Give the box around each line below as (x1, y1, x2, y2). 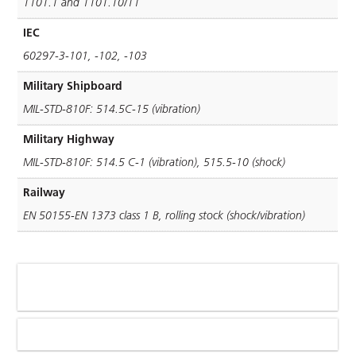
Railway (23, 185, 66, 200)
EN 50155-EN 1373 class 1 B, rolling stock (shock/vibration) (23, 208, 306, 223)
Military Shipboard (23, 79, 123, 94)
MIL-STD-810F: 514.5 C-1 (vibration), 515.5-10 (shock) (23, 155, 286, 170)
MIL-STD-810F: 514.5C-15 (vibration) (23, 102, 201, 117)
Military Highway (23, 132, 115, 147)
